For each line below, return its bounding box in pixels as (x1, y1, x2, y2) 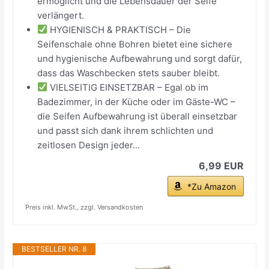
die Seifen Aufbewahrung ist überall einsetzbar (37, 110, 238, 122)
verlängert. (37, 9, 85, 21)
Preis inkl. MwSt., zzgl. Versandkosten (25, 202, 144, 211)
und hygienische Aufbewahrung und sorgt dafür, (37, 52, 243, 64)
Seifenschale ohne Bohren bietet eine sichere (37, 38, 233, 50)
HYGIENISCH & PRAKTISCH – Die (47, 23, 192, 35)
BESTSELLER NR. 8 (22, 244, 87, 253)
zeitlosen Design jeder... (37, 139, 141, 151)
